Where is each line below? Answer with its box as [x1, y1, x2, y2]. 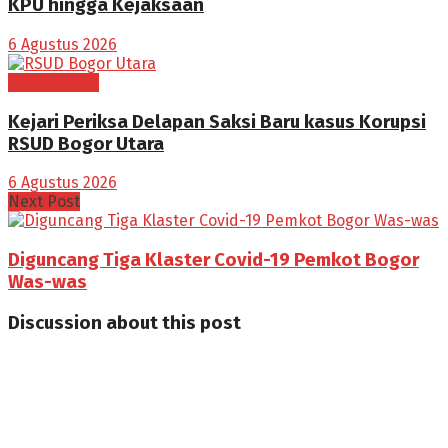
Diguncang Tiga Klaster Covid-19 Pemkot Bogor [8, 249, 419, 272]
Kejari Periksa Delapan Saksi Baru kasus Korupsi [8, 110, 426, 133]
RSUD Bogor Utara [8, 132, 164, 155]
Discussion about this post [8, 311, 241, 334]
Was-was [8, 271, 87, 294]
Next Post [8, 192, 80, 212]
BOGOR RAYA [8, 72, 99, 92]
